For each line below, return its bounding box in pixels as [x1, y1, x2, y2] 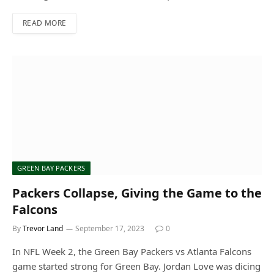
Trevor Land [23, 223, 63, 234]
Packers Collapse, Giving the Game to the [12, 185, 262, 202]
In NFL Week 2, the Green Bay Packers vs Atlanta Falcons [12, 245, 251, 258]
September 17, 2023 [75, 223, 144, 234]
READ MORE [23, 18, 67, 29]
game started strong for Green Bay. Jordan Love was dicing [12, 260, 261, 273]
